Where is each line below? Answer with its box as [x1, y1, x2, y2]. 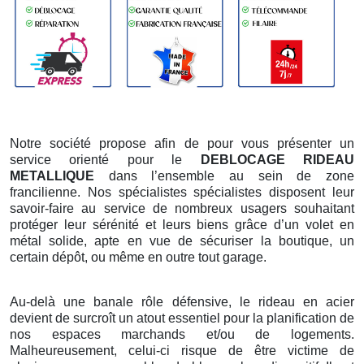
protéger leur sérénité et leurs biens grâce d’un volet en [10, 218, 354, 232]
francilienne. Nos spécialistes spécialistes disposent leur [10, 185, 354, 200]
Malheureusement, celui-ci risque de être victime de [10, 344, 354, 358]
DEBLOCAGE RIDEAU [200, 153, 355, 167]
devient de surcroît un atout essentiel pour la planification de [10, 311, 354, 326]
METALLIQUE [10, 169, 94, 184]
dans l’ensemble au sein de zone [94, 169, 354, 184]
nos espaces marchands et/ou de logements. [10, 327, 354, 342]
